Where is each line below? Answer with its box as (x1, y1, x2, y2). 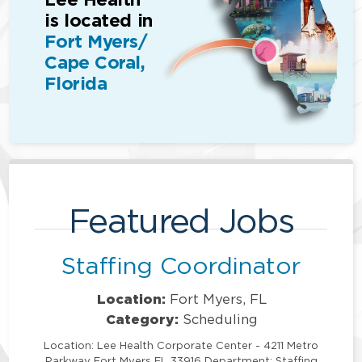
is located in (44, 9, 153, 33)
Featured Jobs (68, 201, 294, 238)
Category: (106, 311, 179, 326)
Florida (44, 72, 107, 96)
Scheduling (183, 312, 259, 326)
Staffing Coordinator (61, 252, 301, 278)
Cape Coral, (44, 51, 145, 75)
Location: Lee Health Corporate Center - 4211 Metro (44, 339, 318, 351)
